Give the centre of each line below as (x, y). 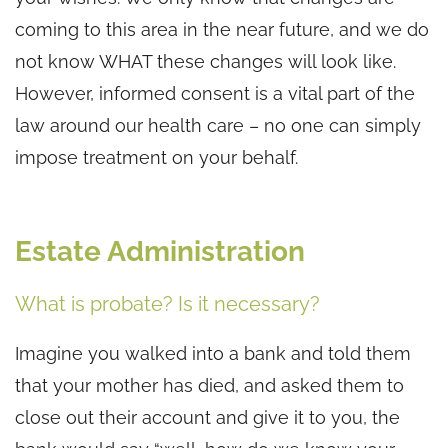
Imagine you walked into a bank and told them (213, 353)
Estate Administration (160, 251)
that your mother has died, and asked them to (209, 385)
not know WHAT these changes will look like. (205, 61)
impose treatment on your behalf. (156, 157)
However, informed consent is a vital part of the (215, 93)
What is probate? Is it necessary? (167, 303)
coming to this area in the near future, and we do (222, 29)
